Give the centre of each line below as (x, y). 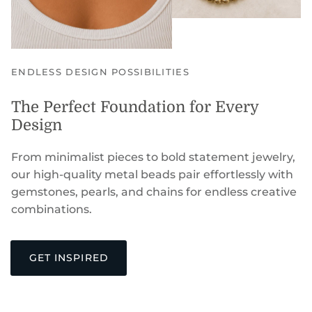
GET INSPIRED (69, 258)
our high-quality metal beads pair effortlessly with (152, 175)
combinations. (52, 210)
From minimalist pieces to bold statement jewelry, (153, 157)
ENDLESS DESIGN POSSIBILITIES (100, 72)
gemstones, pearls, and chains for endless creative (154, 192)
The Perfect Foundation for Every (135, 107)
